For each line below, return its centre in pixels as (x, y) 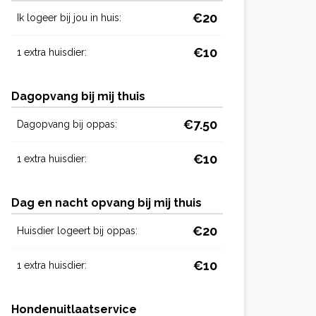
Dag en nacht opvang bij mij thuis (107, 202)
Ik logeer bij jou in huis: (69, 17)
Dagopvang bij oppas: (67, 124)
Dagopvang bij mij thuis (78, 96)
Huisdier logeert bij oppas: (77, 230)
